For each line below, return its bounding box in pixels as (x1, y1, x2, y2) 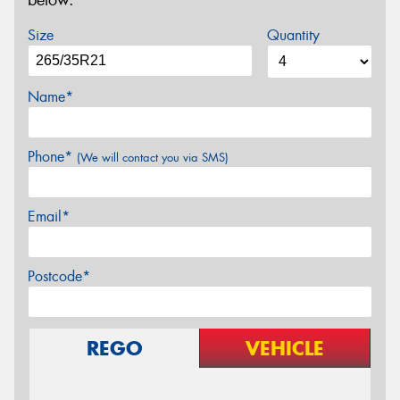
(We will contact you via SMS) (77, 149, 229, 165)
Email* (28, 206, 70, 226)
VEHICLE (246, 335, 324, 361)
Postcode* (28, 266, 90, 286)
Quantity (266, 25, 320, 45)
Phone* (28, 146, 77, 166)
